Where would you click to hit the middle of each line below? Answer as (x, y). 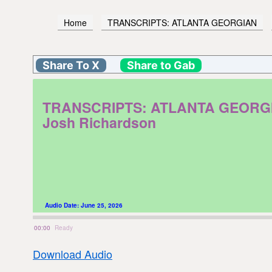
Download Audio (73, 253)
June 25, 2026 (102, 205)
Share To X (71, 65)
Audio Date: (63, 205)
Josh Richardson (99, 122)
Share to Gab (161, 65)
